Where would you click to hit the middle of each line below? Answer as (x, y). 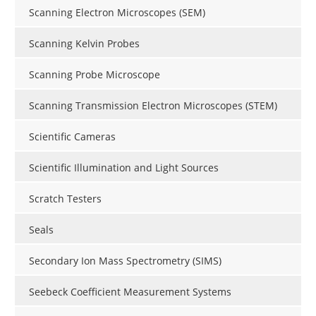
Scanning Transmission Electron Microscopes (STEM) (153, 105)
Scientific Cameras (72, 136)
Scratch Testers (65, 198)
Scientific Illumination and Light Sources (124, 167)
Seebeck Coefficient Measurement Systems (130, 291)
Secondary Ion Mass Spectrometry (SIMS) (125, 260)
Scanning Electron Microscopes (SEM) (117, 12)
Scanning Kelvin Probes (84, 43)
